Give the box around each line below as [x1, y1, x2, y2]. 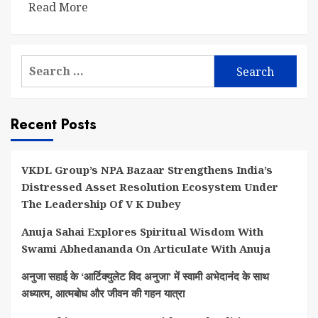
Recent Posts [11, 114, 97, 135]
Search [21, 55, 62, 71]
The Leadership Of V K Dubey [21, 197, 181, 211]
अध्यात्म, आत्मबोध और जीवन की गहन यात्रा [21, 286, 185, 300]
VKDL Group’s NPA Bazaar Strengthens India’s [21, 163, 273, 177]
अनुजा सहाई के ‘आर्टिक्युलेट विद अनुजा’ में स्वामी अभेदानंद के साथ [21, 269, 269, 283]
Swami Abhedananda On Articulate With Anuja [21, 241, 270, 256]
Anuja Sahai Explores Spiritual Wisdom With [21, 224, 263, 238]
